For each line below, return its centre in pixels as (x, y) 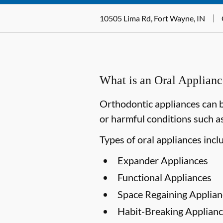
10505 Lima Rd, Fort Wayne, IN (152, 18)
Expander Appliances (163, 160)
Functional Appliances (165, 177)
